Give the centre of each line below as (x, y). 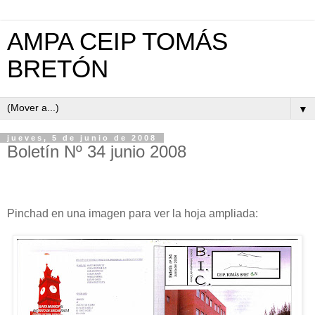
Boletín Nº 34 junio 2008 (97, 152)
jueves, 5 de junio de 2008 (82, 138)
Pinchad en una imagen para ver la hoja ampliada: (133, 213)
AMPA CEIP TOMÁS (117, 41)
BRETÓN (58, 69)
